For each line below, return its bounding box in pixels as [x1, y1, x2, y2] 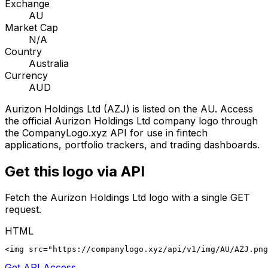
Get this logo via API [5, 162, 145, 180]
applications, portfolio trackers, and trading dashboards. [5, 138, 260, 151]
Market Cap [5, 21, 58, 33]
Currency [5, 69, 48, 81]
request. [5, 203, 41, 216]
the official [5, 114, 54, 127]
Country [5, 45, 42, 57]
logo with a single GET [146, 191, 250, 204]
